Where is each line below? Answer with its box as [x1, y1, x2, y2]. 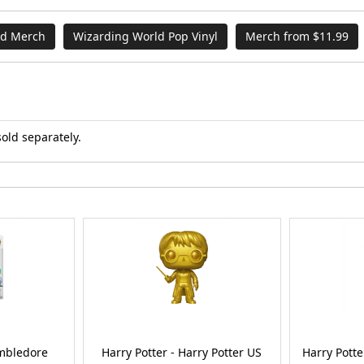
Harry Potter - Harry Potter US [102, 344, 262, 361]
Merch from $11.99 [245, 28, 349, 45]
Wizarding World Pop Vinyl [73, 28, 218, 45]
